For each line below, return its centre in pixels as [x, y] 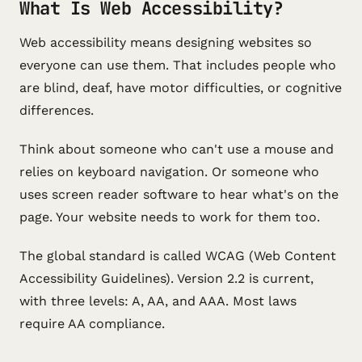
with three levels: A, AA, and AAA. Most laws [158, 301]
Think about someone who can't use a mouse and [177, 149]
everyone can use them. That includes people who [178, 65]
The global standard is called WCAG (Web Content [178, 256]
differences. [57, 110]
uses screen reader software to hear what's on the [179, 194]
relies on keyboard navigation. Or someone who [169, 172]
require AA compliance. [92, 324]
